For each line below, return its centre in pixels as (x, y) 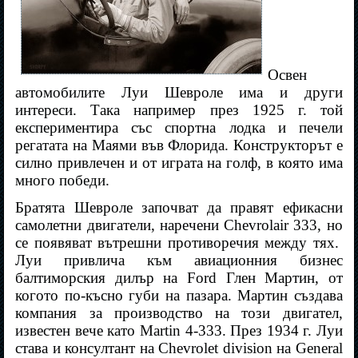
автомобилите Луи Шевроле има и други (179, 93)
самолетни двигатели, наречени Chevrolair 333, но (179, 225)
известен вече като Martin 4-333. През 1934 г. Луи (179, 331)
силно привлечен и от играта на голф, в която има (179, 163)
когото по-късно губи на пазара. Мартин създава (179, 296)
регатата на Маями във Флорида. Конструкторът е (179, 145)
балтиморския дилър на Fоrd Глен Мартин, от (179, 278)
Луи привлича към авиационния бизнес (179, 261)
